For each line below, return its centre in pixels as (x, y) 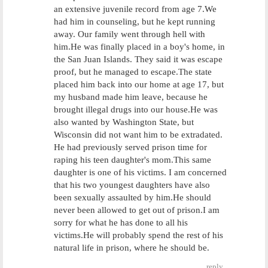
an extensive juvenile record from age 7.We (135, 9)
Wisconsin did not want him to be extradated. (138, 135)
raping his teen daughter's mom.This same (133, 160)
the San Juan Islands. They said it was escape (138, 59)
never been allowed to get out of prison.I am (137, 210)
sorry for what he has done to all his (121, 223)
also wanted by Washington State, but (124, 122)
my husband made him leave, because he (131, 97)
